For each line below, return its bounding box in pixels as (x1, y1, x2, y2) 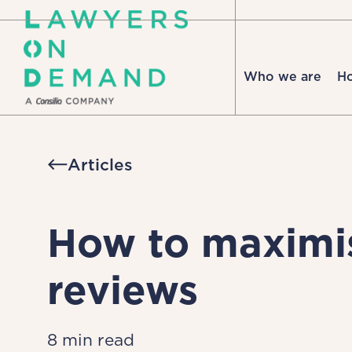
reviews (46, 266, 198, 313)
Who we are (244, 69, 321, 84)
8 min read (46, 330, 134, 350)
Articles (67, 155, 133, 174)
